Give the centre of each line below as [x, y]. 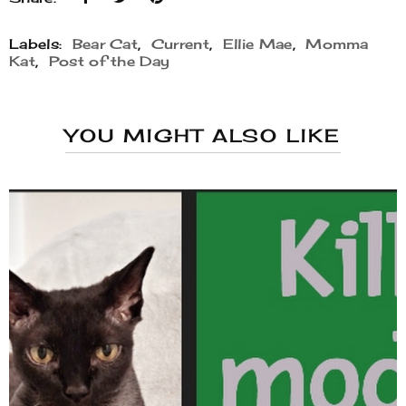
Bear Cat [105, 44]
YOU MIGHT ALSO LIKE [203, 136]
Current [180, 44]
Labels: [38, 44]
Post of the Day [109, 62]
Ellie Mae [257, 44]
